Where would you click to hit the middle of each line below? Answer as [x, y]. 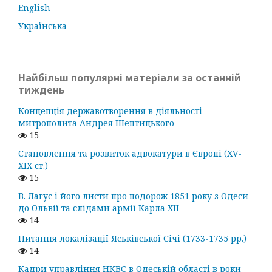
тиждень [41, 90]
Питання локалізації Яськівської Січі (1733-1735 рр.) [132, 238]
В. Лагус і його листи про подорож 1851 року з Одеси [133, 195]
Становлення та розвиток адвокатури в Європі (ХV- [130, 153]
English [34, 7]
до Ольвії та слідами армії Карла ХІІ [99, 208]
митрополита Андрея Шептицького [96, 123]
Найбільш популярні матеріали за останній [130, 77]
